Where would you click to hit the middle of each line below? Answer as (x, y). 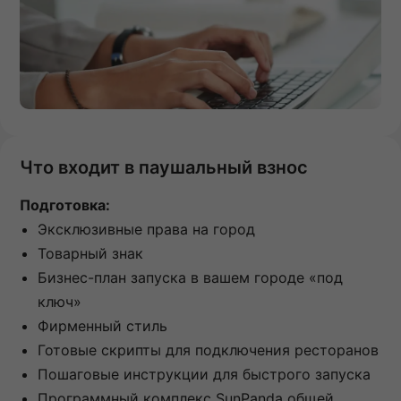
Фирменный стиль (102, 326)
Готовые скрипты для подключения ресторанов (208, 350)
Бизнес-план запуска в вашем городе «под (190, 278)
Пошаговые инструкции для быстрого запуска (204, 375)
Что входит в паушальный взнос (164, 168)
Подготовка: (65, 205)
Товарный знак (90, 254)
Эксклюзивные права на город (146, 230)
